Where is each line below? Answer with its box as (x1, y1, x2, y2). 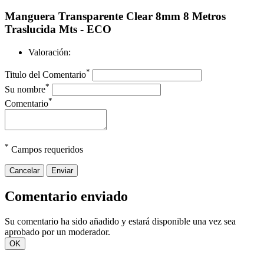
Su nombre (5, 84, 45, 94)
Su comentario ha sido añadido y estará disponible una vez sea (5, 216, 236, 227)
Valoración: (28, 47, 71, 57)
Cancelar (9, 166, 39, 176)
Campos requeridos (9, 144, 83, 155)
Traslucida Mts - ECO (5, 23, 111, 36)
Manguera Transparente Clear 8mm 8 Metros (5, 10, 226, 23)
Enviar (51, 166, 73, 176)
